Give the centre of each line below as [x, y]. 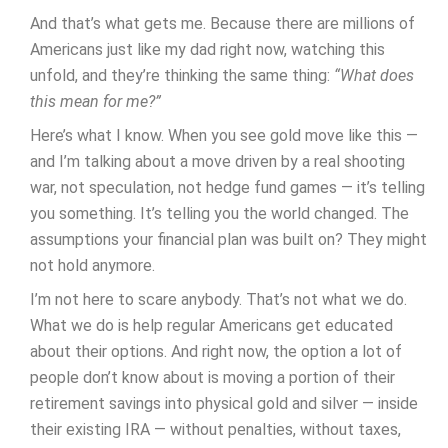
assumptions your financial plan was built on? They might [228, 240]
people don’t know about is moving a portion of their [212, 378]
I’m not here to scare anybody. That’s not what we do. [218, 300]
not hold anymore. [92, 266]
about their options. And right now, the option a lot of [216, 352]
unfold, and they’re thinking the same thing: [182, 76]
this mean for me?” [95, 102]
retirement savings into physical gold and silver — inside [224, 404]
